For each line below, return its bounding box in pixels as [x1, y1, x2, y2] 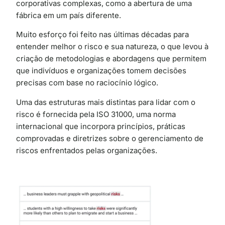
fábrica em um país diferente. [16, 11, 121, 20]
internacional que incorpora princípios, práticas [16, 121, 185, 131]
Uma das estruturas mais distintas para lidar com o [16, 97, 195, 107]
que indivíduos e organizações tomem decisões [16, 66, 186, 76]
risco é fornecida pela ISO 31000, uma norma [16, 109, 176, 119]
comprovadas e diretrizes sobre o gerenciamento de [16, 133, 203, 143]
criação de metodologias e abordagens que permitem [16, 54, 206, 64]
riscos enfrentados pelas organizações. [16, 145, 157, 155]
